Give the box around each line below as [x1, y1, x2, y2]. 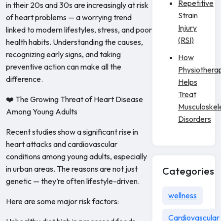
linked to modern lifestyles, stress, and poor [6, 25, 152, 35]
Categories [162, 165, 214, 177]
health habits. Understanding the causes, [6, 37, 143, 47]
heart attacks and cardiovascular [6, 139, 117, 149]
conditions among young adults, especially [6, 151, 147, 161]
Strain [178, 10, 198, 20]
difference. [6, 74, 43, 84]
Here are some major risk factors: [6, 196, 119, 206]
